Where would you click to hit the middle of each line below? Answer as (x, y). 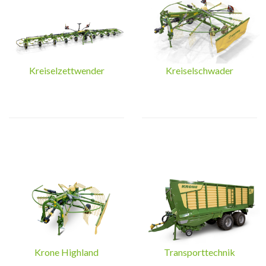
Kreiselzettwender (66, 70)
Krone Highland (66, 252)
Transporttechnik (199, 252)
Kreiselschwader (199, 70)
